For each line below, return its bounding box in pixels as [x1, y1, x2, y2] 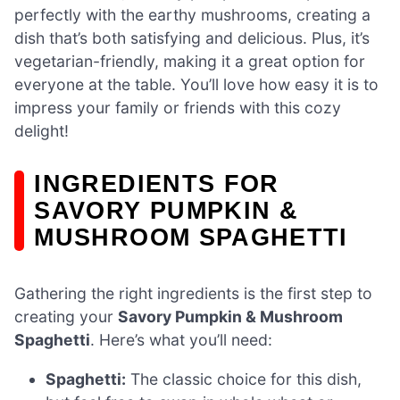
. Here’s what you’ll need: [90, 330, 272, 350]
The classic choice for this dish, [126, 369, 362, 388]
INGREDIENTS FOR [34, 170, 279, 198]
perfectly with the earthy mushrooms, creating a [14, 5, 371, 25]
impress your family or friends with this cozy [14, 98, 341, 118]
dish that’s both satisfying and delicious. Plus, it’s [14, 29, 370, 48]
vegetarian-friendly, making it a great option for [14, 52, 365, 71]
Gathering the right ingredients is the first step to [14, 284, 372, 304]
